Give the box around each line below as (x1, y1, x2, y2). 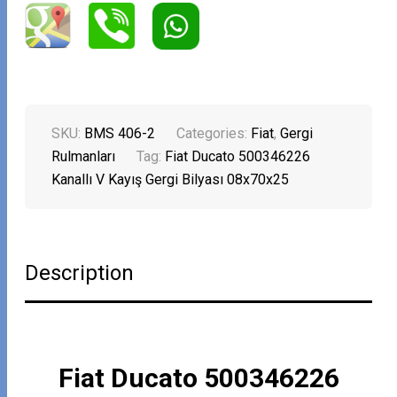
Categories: (176, 125, 252, 143)
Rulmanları (51, 148, 116, 166)
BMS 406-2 (84, 125, 156, 143)
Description (25, 261, 135, 286)
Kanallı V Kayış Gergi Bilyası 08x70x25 (51, 171, 290, 189)
